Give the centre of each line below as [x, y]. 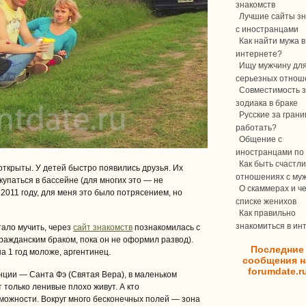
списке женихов [266, 201]
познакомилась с [166, 227]
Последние [277, 249]
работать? [256, 127]
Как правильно [267, 213]
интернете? [259, 53]
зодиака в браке [267, 102]
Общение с [261, 139]
